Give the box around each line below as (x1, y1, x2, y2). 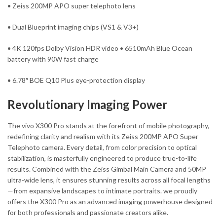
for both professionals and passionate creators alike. (7, 208, 168, 217)
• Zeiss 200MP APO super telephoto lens (7, 1, 136, 10)
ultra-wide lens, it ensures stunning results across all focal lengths (7, 176, 211, 184)
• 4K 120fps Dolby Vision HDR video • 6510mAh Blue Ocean (7, 44, 192, 53)
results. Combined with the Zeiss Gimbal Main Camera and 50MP (7, 165, 206, 174)
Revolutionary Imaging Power (7, 97, 167, 112)
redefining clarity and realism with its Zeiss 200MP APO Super (7, 132, 198, 141)
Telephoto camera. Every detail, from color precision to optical (7, 143, 197, 152)
